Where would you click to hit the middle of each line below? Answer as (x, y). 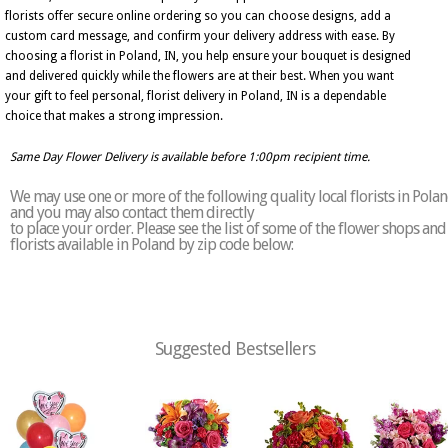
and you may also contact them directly (132, 212)
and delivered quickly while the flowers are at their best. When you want (199, 76)
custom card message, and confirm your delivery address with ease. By (200, 36)
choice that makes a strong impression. (114, 116)
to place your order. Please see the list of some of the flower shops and (228, 228)
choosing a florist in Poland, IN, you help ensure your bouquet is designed (208, 56)
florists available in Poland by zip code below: (151, 244)
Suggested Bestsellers (235, 348)
